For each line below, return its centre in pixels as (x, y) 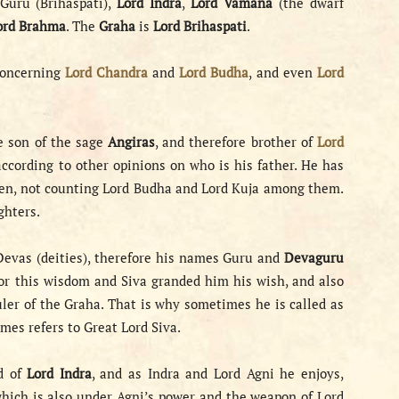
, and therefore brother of (236, 142)
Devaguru (314, 257)
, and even (283, 72)
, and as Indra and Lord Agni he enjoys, (218, 373)
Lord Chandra (106, 72)
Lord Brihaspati (200, 26)
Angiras (132, 142)
